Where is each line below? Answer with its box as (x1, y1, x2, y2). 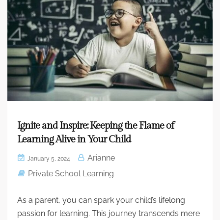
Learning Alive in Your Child (17, 134, 131, 146)
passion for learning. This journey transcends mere (17, 209, 200, 219)
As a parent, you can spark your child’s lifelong (17, 195, 185, 205)
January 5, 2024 (26, 155, 70, 163)
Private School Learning (28, 169, 114, 179)
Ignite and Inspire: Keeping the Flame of (17, 120, 174, 132)
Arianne (85, 153, 115, 163)
